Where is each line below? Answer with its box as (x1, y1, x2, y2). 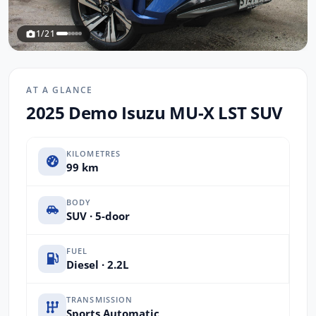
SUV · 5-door (66, 209, 130, 224)
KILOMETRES (66, 148, 121, 159)
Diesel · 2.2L (66, 257, 128, 272)
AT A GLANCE (26, 84, 93, 95)
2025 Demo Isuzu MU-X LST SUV (26, 100, 283, 124)
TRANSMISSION (66, 294, 133, 305)
